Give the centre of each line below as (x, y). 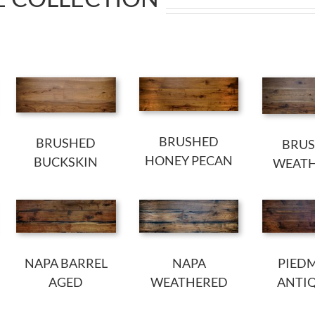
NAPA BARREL (66, 263)
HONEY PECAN (189, 160)
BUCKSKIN (66, 161)
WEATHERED (189, 282)
